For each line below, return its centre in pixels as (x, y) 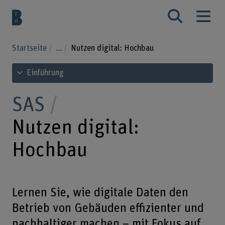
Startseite (30, 48)
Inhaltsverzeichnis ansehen (58, 69)
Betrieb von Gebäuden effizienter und (108, 208)
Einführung (45, 73)
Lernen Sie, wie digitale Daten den (100, 192)
